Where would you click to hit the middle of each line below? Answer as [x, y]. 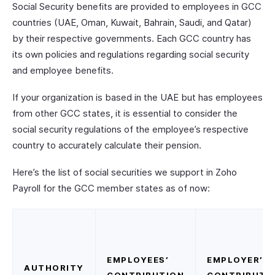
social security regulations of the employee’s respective [130, 129]
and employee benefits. [63, 70]
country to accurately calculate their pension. [107, 145]
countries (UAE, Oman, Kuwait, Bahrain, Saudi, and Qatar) [132, 22]
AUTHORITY [54, 268]
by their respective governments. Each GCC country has [132, 38]
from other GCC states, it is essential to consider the [125, 113]
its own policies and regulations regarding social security [131, 54]
